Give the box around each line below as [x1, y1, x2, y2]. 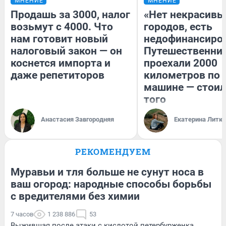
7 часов [11, 210, 33, 218]
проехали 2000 [144, 56, 217, 69]
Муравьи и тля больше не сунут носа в [11, 165, 204, 178]
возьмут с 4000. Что [11, 20, 113, 33]
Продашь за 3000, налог [11, 8, 130, 21]
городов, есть [144, 20, 212, 33]
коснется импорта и [11, 56, 110, 69]
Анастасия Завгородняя [41, 115, 114, 123]
